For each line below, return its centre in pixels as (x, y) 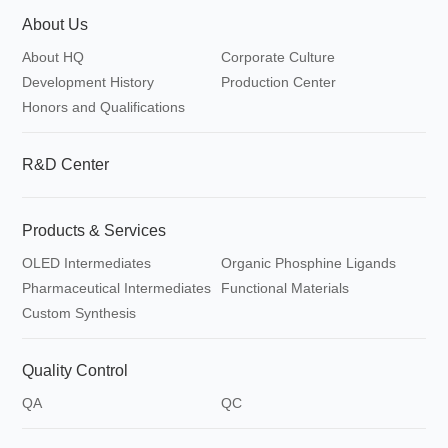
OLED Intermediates (87, 262)
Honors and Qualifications (104, 107)
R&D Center (66, 165)
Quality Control (75, 370)
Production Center (279, 82)
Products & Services (94, 230)
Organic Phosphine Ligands (309, 262)
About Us (55, 25)
